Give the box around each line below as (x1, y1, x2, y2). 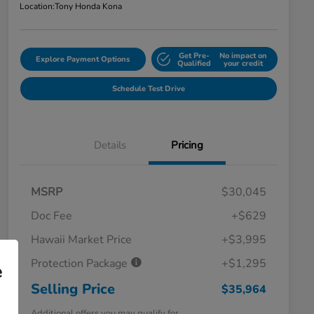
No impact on (219, 50, 268, 61)
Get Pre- (178, 50, 210, 61)
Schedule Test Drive (112, 83, 185, 95)
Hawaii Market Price (31, 232, 132, 248)
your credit (224, 57, 264, 69)
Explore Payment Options (36, 54, 130, 65)
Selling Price (31, 280, 115, 299)
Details (94, 138, 126, 153)
